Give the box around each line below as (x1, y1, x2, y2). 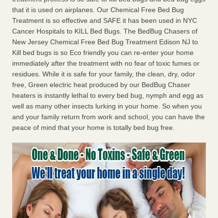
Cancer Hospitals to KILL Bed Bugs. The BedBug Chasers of (12, 27, 198, 36)
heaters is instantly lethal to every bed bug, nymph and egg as (12, 91, 203, 100)
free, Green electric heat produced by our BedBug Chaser (12, 81, 190, 89)
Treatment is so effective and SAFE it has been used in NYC (12, 17, 197, 25)
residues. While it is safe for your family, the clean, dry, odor (12, 70, 195, 78)
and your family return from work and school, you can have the (12, 113, 205, 121)
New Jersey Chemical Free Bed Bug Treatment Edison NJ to (12, 38, 198, 46)
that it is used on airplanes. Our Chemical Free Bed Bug (12, 6, 184, 14)
